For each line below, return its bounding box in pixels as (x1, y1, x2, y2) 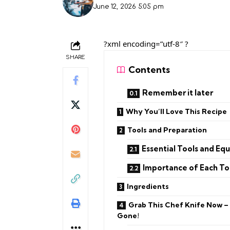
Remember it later (142, 87, 213, 98)
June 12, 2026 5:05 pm (92, 3, 164, 10)
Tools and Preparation (127, 125, 207, 135)
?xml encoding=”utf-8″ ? (104, 38, 188, 49)
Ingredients (127, 181, 169, 191)
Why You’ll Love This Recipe (126, 106, 227, 116)
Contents (128, 64, 170, 76)
